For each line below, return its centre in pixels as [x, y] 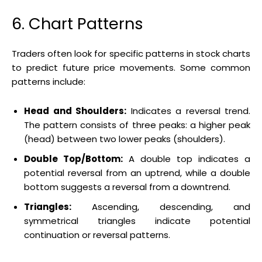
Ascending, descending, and [161, 206]
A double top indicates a [187, 158]
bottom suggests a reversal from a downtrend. [127, 187]
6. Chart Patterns [77, 23]
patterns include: [49, 81]
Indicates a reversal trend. [188, 111]
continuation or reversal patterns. [97, 235]
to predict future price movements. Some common [131, 67]
